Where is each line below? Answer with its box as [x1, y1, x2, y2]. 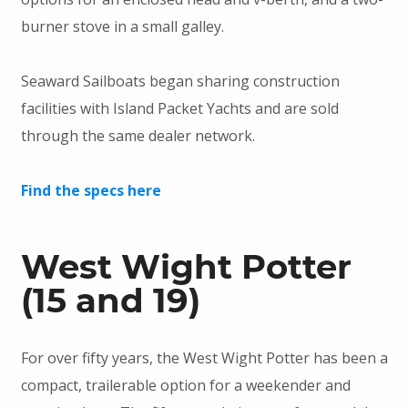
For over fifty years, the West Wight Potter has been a [20, 348, 388, 369]
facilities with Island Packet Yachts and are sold [20, 98, 339, 119]
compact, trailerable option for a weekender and [20, 375, 351, 396]
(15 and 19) [20, 280, 200, 321]
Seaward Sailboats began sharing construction [20, 71, 340, 92]
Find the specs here [20, 180, 161, 201]
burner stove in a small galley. [20, 16, 224, 37]
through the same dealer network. [20, 126, 255, 147]
